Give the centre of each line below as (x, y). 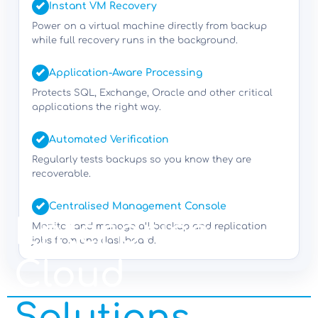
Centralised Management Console (138, 207)
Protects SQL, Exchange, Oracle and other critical (152, 93)
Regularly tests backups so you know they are (142, 160)
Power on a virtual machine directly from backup (149, 27)
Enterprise (112, 232)
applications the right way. (97, 108)
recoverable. (61, 174)
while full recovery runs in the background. (135, 41)
